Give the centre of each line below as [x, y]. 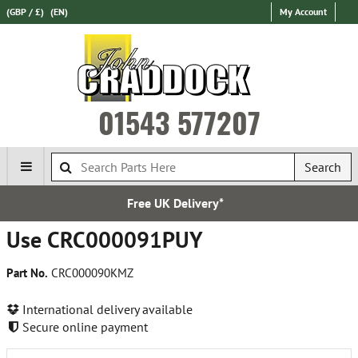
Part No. [27, 273]
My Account [303, 12]
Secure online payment [84, 326]
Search [323, 167]
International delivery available [106, 309]
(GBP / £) [25, 12]
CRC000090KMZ [91, 273]
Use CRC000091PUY [105, 239]
